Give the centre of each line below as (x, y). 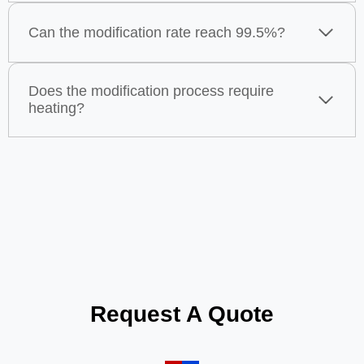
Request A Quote (182, 314)
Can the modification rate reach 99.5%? (157, 32)
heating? (56, 108)
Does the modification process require (151, 91)
